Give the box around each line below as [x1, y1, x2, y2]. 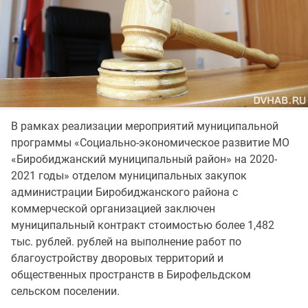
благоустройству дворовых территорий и [11, 251, 223, 265]
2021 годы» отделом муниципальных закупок [11, 168, 247, 182]
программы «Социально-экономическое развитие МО [11, 135, 289, 149]
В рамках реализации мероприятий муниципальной [11, 119, 278, 133]
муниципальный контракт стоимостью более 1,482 [11, 218, 274, 232]
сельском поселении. [11, 284, 120, 298]
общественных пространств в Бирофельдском [11, 267, 251, 281]
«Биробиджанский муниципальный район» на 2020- [11, 152, 277, 166]
